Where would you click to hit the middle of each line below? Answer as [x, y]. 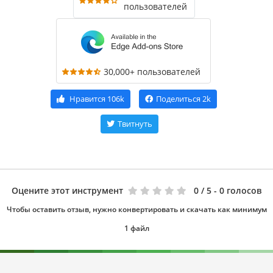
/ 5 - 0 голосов [231, 190]
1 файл [136, 228]
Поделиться [178, 99]
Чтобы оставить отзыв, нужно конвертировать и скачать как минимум [136, 209]
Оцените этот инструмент [67, 190]
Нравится [87, 99]
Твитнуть [135, 124]
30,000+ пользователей [152, 72]
